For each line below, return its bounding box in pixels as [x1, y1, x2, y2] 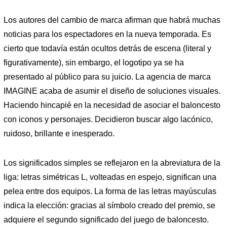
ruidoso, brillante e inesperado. [4, 129, 115, 138]
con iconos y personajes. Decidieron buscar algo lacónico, [4, 115, 213, 124]
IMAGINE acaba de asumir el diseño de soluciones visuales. [4, 87, 220, 96]
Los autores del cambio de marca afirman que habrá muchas [4, 16, 220, 25]
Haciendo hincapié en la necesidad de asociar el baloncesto [4, 101, 220, 110]
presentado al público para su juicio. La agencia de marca [4, 72, 211, 82]
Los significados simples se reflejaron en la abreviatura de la [4, 159, 220, 168]
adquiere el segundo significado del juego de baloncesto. [4, 215, 209, 224]
